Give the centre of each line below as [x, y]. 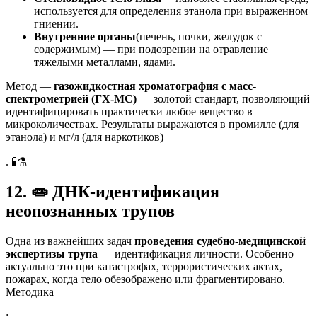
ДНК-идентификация [134, 191]
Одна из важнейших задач [70, 241]
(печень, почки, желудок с [199, 36]
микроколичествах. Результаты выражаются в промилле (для [152, 124]
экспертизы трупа [52, 253]
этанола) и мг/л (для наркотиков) [85, 137]
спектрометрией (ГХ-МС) [71, 98]
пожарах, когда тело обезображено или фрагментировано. [145, 279]
